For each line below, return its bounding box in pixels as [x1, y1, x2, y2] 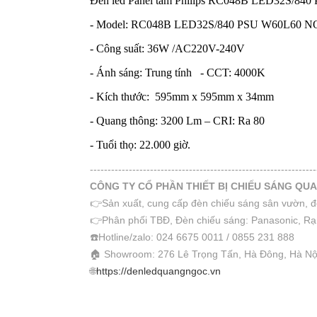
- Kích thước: [90, 91, 152, 103]
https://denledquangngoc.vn [96, 265, 221, 277]
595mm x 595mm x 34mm [152, 91, 274, 103]
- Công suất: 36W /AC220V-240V [90, 42, 245, 54]
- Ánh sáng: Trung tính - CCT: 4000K [90, 67, 265, 79]
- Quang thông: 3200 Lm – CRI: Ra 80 [90, 115, 265, 127]
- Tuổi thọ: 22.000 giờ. [90, 139, 190, 151]
